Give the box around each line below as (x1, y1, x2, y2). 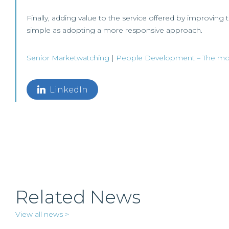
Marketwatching (52, 53, 109, 62)
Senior (27, 53, 52, 62)
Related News (15, 186, 141, 208)
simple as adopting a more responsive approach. (27, 26, 202, 35)
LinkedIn (49, 85, 88, 95)
